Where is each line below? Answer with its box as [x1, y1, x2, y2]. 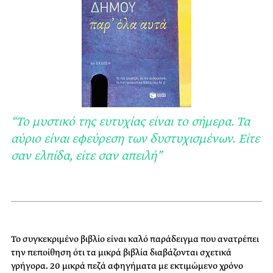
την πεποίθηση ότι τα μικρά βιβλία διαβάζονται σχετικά [11, 246, 232, 259]
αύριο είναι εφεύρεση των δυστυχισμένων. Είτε [11, 130, 260, 147]
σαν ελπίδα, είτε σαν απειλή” [11, 147, 161, 165]
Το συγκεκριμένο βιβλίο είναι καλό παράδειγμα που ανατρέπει [11, 233, 259, 246]
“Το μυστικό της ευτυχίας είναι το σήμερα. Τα [11, 113, 250, 130]
